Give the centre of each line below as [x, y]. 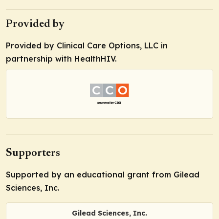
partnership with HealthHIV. [61, 59]
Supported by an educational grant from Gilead [103, 174]
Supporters [33, 153]
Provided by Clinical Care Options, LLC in [87, 46]
